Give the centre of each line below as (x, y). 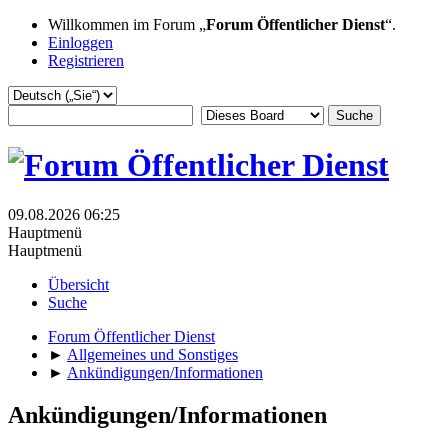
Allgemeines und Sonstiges (152, 354)
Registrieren (86, 60)
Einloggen (80, 42)
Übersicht (78, 284)
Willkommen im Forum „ (127, 24)
